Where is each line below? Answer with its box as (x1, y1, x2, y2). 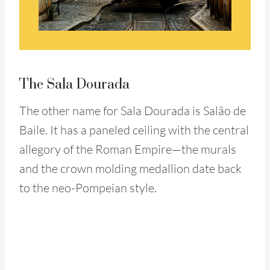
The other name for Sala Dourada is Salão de (19, 102, 246, 118)
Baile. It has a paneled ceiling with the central (19, 122, 249, 137)
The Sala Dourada (19, 74, 130, 93)
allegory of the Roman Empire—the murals (19, 141, 236, 157)
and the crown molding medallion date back (19, 160, 242, 176)
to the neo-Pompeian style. (19, 180, 157, 195)
